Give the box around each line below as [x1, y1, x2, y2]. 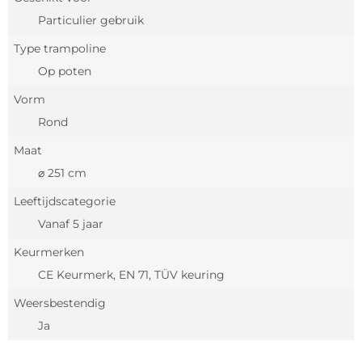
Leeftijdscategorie [14, 194, 116, 209]
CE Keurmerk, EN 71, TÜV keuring [38, 267, 225, 283]
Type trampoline [14, 41, 106, 57]
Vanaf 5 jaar [38, 217, 103, 232]
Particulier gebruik [38, 13, 144, 28]
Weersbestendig [14, 296, 106, 311]
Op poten [38, 64, 91, 79]
